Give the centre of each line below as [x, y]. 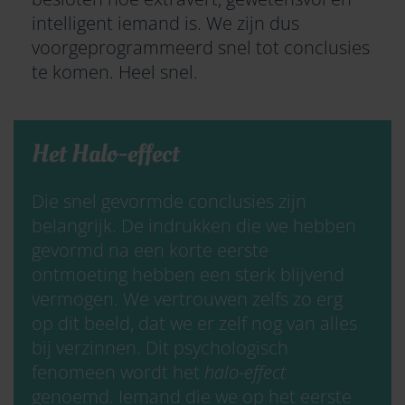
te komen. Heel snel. [115, 71]
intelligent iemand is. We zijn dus [165, 23]
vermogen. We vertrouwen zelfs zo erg [187, 298]
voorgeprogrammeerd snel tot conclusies [201, 47]
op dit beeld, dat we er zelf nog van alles [194, 323]
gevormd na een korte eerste [150, 250]
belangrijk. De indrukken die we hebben [194, 225]
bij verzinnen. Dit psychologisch [160, 347]
